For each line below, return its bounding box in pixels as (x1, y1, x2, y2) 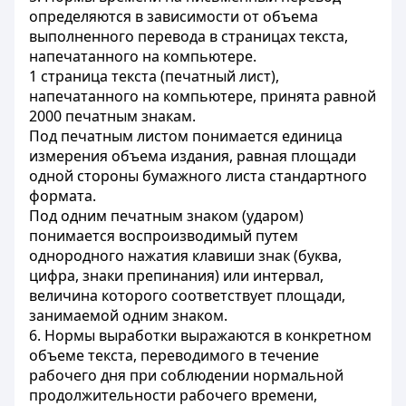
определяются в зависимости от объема (29, 6, 318, 26)
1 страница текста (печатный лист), (29, 66, 279, 86)
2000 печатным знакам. (29, 106, 196, 126)
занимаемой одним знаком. (29, 305, 227, 325)
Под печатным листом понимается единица (29, 126, 343, 146)
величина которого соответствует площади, (29, 285, 345, 305)
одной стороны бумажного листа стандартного (29, 166, 367, 186)
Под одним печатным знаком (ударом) (29, 206, 304, 226)
